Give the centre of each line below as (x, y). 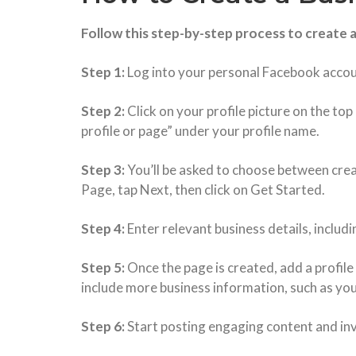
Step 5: (103, 267)
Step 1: (104, 72)
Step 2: (103, 110)
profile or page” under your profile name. (200, 130)
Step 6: (103, 326)
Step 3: (103, 169)
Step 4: (103, 228)
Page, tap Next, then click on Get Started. (203, 189)
